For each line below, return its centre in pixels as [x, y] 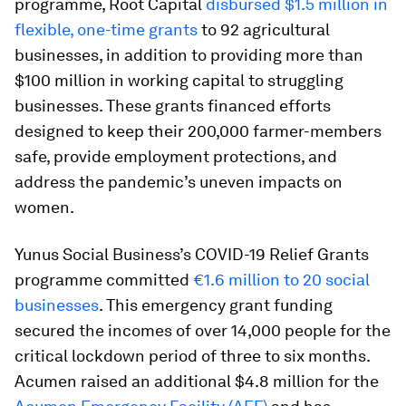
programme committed [104, 280]
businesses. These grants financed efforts [173, 106]
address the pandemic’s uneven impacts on [179, 182]
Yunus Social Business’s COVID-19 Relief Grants [192, 254]
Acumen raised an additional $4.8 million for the [197, 381]
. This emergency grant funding [216, 305]
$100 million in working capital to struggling [179, 80]
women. [44, 207]
